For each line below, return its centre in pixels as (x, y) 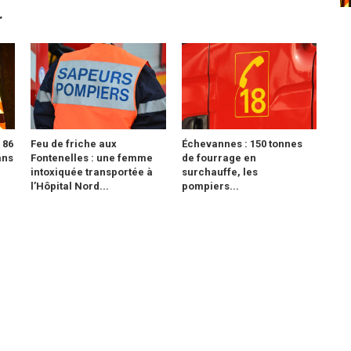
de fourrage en (219, 158)
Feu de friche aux (74, 144)
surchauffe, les (219, 172)
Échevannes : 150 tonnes (242, 144)
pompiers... (210, 186)
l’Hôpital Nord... (70, 186)
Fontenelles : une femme (92, 158)
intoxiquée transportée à (92, 172)
